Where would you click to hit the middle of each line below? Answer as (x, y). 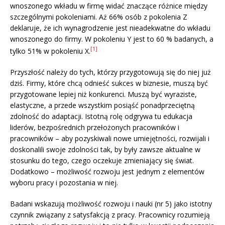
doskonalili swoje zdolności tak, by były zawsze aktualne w (105, 149)
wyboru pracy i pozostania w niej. (64, 182)
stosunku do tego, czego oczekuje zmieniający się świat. (102, 160)
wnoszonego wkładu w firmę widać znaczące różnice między (109, 6)
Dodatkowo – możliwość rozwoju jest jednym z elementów (107, 171)
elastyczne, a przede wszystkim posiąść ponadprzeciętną (102, 105)
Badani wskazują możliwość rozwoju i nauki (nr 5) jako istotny (111, 203)
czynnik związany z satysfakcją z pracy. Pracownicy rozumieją (110, 214)
